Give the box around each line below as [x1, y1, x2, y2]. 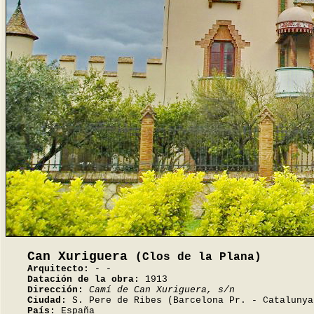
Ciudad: [27, 295, 67, 306]
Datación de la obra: [27, 274, 139, 285]
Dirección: [27, 285, 83, 295]
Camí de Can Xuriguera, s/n [89, 285, 235, 295]
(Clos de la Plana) [135, 251, 261, 264]
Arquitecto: [27, 264, 89, 274]
